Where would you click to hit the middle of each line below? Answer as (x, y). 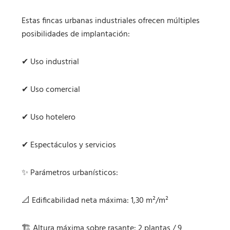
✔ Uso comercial (51, 90)
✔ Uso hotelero (49, 118)
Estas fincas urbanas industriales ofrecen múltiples (111, 21)
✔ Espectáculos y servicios (69, 146)
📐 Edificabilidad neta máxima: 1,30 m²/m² (95, 201)
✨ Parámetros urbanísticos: (70, 173)
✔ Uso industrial (51, 62)
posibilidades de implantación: (76, 35)
